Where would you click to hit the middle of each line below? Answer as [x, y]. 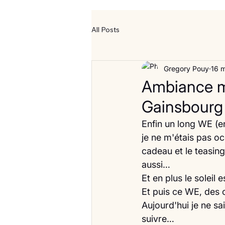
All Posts [105, 30]
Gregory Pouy [186, 69]
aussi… [156, 164]
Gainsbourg [182, 106]
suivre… [158, 218]
